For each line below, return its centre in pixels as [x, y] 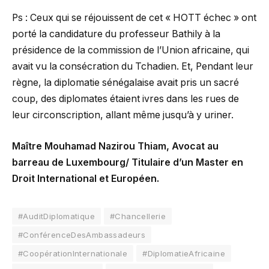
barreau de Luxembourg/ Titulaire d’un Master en [128, 162]
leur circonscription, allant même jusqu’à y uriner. [123, 115]
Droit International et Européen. [86, 178]
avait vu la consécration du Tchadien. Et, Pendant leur [133, 67]
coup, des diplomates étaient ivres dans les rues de [125, 99]
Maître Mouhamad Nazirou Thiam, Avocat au [115, 146]
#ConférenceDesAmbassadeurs [82, 234]
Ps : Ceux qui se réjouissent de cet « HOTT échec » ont [134, 18]
